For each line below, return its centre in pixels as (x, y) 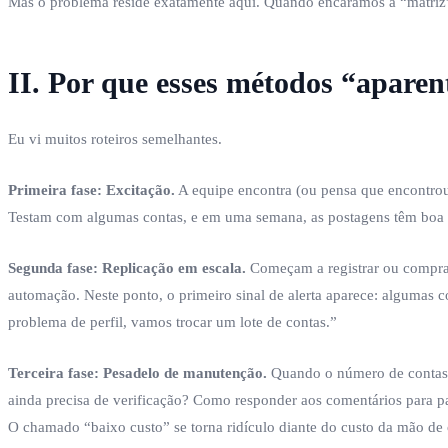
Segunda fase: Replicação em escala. (127, 267)
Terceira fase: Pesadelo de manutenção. (137, 372)
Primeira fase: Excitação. (91, 189)
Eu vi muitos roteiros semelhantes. (115, 138)
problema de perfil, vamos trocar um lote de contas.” (172, 321)
